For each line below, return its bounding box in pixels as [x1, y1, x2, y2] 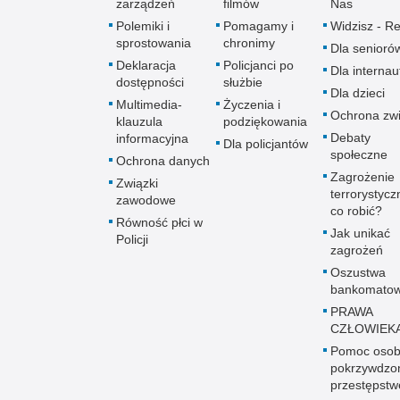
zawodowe [116, 192, 176, 207]
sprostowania [116, 35, 191, 50]
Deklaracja [116, 57, 176, 72]
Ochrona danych [116, 153, 210, 168]
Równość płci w [116, 214, 203, 229]
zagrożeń [330, 242, 383, 257]
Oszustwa [330, 264, 386, 279]
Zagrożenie [330, 169, 395, 184]
